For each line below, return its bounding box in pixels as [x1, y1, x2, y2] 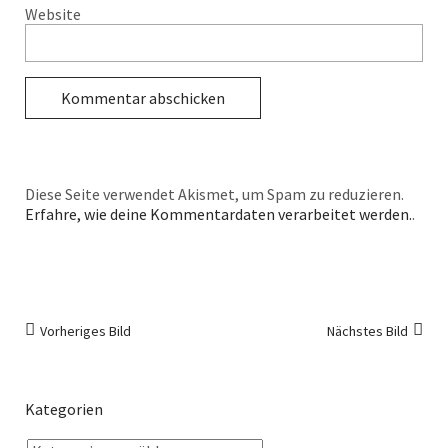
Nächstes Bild [327, 322, 408, 340]
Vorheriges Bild [40, 322, 131, 340]
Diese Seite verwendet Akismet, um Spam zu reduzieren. [25, 184, 404, 204]
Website [25, 4, 81, 24]
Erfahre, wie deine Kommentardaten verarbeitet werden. [25, 204, 412, 224]
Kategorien [25, 399, 103, 419]
